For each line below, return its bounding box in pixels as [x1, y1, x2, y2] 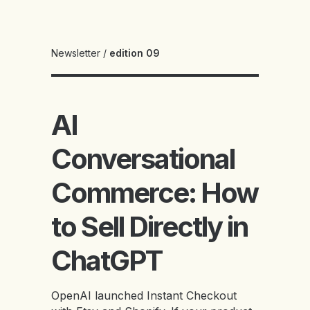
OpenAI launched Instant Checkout [51, 289, 237, 302]
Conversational [51, 142, 235, 176]
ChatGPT [51, 244, 162, 277]
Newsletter [51, 47, 100, 59]
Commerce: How [51, 176, 258, 210]
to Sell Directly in [51, 210, 248, 244]
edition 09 [109, 47, 160, 59]
